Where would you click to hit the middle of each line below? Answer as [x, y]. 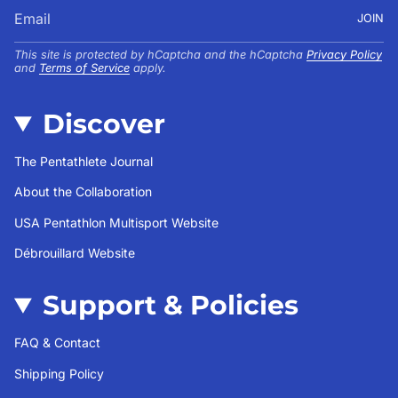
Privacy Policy [344, 55]
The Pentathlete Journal [84, 161]
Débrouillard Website [75, 253]
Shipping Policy [59, 373]
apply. [148, 68]
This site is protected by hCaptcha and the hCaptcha [160, 55]
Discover [103, 123]
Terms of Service [84, 68]
